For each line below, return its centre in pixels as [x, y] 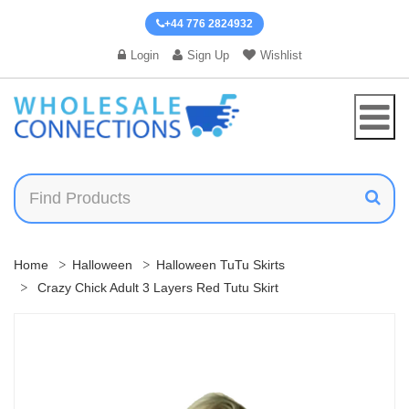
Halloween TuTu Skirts [220, 264]
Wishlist [281, 55]
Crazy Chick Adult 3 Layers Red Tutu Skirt [156, 287]
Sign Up [208, 55]
